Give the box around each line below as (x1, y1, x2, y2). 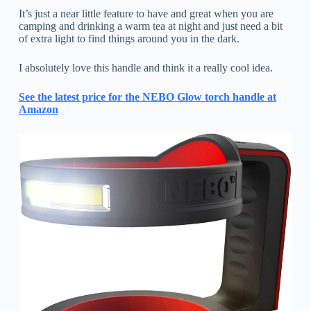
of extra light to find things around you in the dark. (18, 32, 239, 44)
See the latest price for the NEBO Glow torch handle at (18, 90, 276, 103)
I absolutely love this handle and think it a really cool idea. (18, 61, 273, 74)
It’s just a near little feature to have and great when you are (18, 7, 274, 19)
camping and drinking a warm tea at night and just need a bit (18, 19, 283, 32)
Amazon (18, 103, 58, 115)
